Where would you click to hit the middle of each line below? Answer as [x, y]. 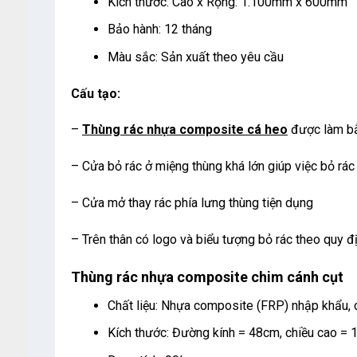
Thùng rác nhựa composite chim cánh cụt [207, 277]
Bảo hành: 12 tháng [159, 29]
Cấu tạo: [95, 93]
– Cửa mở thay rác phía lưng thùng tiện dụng [192, 202]
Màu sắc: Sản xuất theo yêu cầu [195, 57]
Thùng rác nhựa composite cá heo [184, 130]
